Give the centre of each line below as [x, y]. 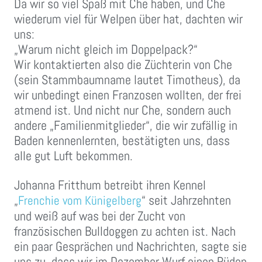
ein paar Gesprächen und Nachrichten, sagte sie [130, 247]
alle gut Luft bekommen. [73, 156]
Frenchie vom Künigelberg [80, 201]
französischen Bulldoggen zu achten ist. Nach [125, 231]
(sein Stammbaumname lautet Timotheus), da [127, 80]
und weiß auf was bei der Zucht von [100, 216]
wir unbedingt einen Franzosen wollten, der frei [128, 95]
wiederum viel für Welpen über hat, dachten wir [128, 19]
